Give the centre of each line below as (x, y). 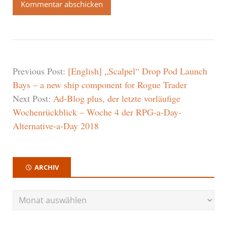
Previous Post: (40, 71)
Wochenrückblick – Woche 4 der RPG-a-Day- (97, 112)
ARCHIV (47, 167)
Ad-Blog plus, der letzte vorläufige (117, 98)
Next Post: (33, 98)
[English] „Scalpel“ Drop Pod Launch (138, 71)
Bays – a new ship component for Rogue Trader (100, 84)
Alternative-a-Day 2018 (56, 125)
